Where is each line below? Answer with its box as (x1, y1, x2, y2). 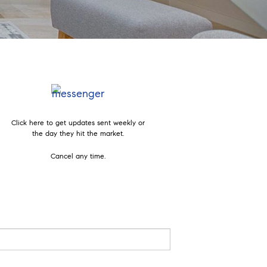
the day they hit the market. (32, 128, 124, 138)
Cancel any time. (50, 151, 105, 160)
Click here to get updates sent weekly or (11, 117, 145, 127)
